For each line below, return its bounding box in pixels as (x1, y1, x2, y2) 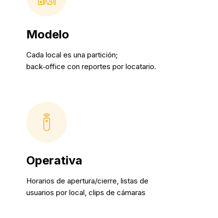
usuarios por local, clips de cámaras (26, 187, 146, 197)
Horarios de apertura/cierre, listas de (26, 176, 149, 185)
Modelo (26, 27, 70, 41)
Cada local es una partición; (26, 50, 118, 59)
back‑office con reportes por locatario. (26, 61, 157, 71)
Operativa (26, 153, 83, 167)
